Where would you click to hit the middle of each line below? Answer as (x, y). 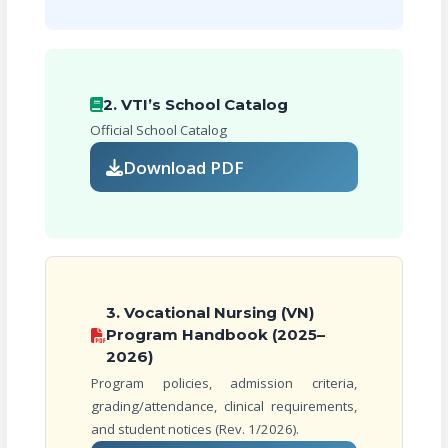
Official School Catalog (158, 130)
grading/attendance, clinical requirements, (224, 406)
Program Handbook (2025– (215, 335)
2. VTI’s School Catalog (196, 104)
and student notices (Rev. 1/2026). (194, 429)
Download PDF (184, 167)
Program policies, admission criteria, (224, 383)
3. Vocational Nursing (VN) (209, 313)
